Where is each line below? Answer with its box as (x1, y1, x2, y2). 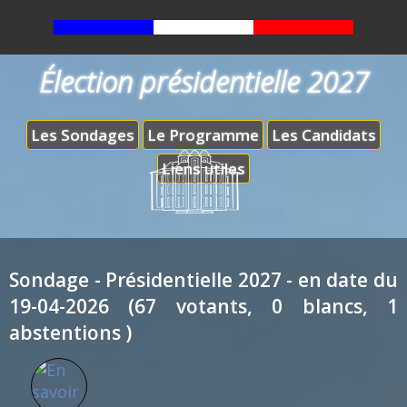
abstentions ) (9, 319, 132, 346)
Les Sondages (31, 124, 134, 145)
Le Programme (147, 124, 259, 145)
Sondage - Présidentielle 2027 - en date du (9, 266, 398, 293)
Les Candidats (272, 124, 376, 145)
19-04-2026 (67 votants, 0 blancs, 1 (9, 293, 398, 320)
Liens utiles (162, 158, 245, 179)
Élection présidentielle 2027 (38, 63, 369, 102)
